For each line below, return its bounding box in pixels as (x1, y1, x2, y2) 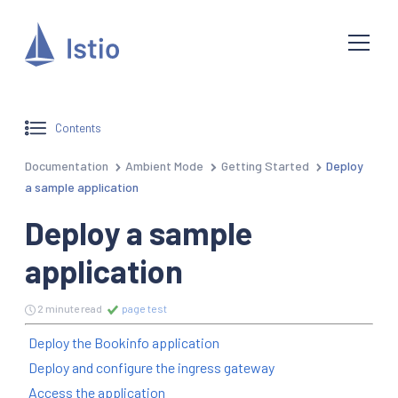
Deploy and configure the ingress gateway (28, 358, 275, 376)
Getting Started (220, 157, 309, 173)
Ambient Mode (125, 157, 204, 173)
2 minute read (37, 301, 102, 314)
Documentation (25, 157, 108, 173)
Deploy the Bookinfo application (28, 333, 219, 351)
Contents (55, 120, 102, 136)
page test (120, 301, 167, 314)
